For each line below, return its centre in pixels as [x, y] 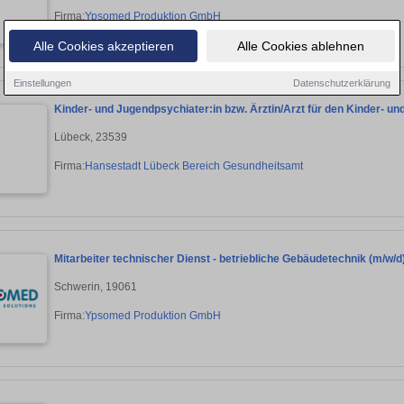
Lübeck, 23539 [91, 137]
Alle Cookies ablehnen [301, 46]
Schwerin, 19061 [96, 286]
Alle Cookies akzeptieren [103, 46]
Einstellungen [42, 83]
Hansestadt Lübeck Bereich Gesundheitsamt [194, 165]
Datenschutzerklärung [342, 83]
